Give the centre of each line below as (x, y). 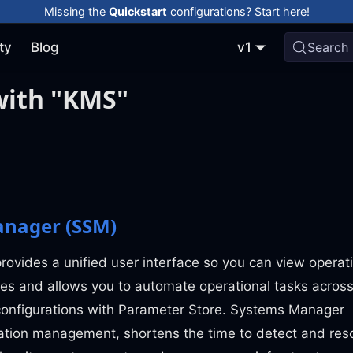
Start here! (282, 11)
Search (328, 47)
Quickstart (137, 11)
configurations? (210, 11)
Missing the (76, 11)
